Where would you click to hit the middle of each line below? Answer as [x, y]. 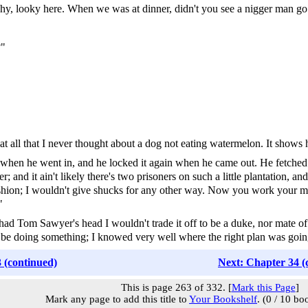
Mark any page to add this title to [117, 299]
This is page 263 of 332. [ [176, 287]
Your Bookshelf [223, 299]
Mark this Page [263, 287]
